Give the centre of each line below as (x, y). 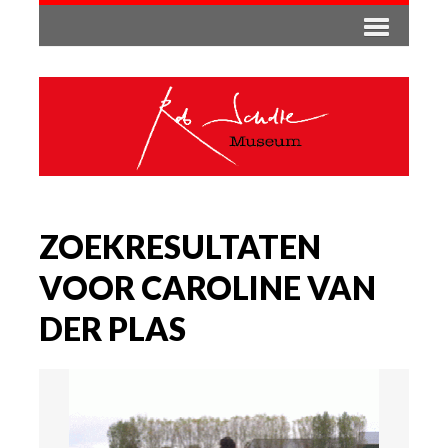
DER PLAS (112, 328)
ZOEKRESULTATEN (180, 246)
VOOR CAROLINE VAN (207, 287)
